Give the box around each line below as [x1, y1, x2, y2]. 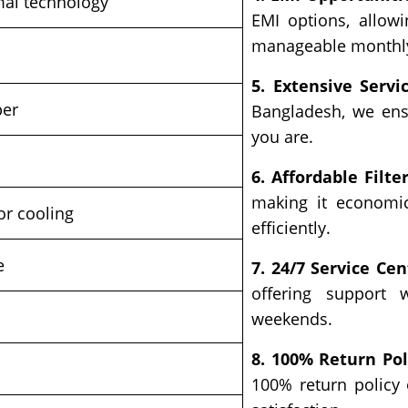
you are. [251, 126, 313, 148]
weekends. [251, 308, 332, 331]
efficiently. [251, 217, 331, 240]
